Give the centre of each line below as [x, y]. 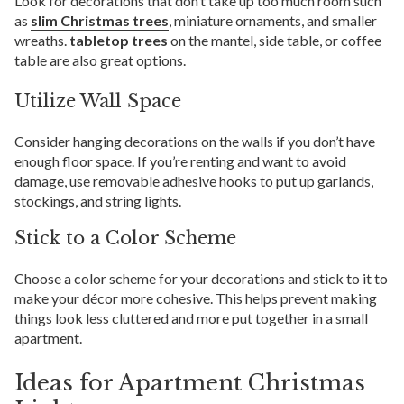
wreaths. [42, 41]
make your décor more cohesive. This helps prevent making [196, 298]
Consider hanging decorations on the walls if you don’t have [195, 142]
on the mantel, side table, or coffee [275, 41]
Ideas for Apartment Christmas [190, 383]
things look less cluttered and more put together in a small [191, 318]
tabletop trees [119, 41]
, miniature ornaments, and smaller [273, 21]
